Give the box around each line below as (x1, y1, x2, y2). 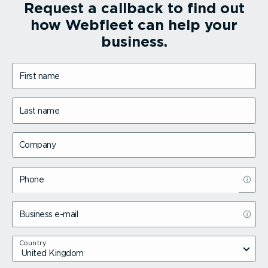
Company (19, 140, 56, 150)
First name (19, 71, 60, 81)
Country (19, 239, 46, 247)
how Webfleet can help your (31, 16, 237, 34)
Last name (19, 105, 59, 115)
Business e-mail (19, 209, 78, 219)
